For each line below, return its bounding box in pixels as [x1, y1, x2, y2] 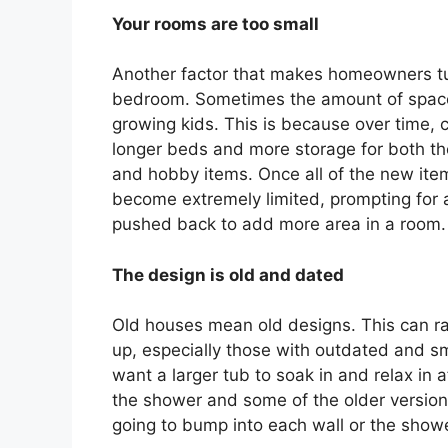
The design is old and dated [112, 264, 344, 285]
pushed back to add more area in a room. [112, 214, 446, 235]
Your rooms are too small [112, 13, 319, 34]
